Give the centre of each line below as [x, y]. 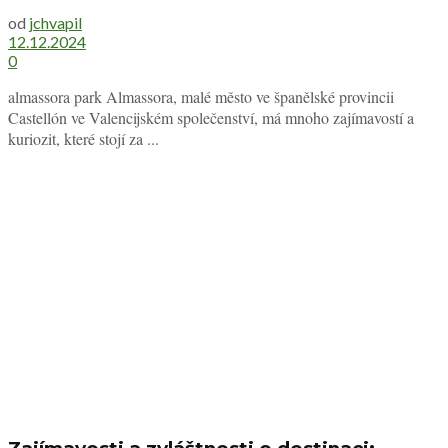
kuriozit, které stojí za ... [83, 139]
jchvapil [55, 23]
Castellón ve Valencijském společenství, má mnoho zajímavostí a [211, 118]
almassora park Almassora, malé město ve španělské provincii [201, 97]
